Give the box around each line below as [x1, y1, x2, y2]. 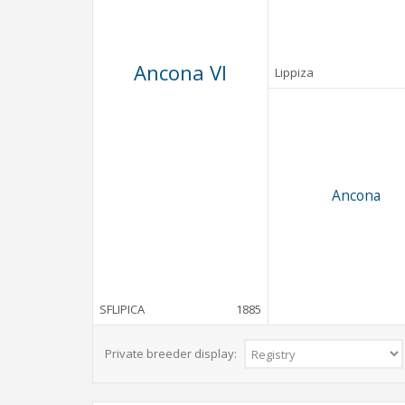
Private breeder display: [105, 345, 240, 363]
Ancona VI [134, 59, 227, 87]
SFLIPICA [99, 301, 145, 318]
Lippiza [275, 64, 314, 81]
